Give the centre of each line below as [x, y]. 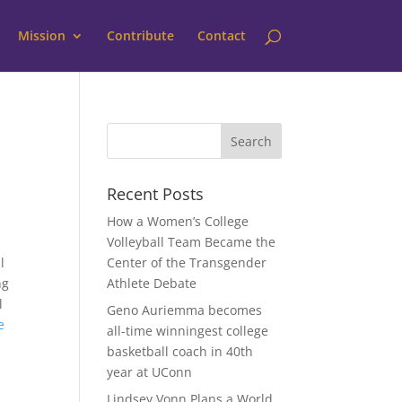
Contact [221, 35]
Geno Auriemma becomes [185, 310]
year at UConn [150, 372]
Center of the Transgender [187, 262]
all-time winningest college [188, 331]
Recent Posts [156, 194]
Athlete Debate [152, 283]
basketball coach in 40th [180, 351]
